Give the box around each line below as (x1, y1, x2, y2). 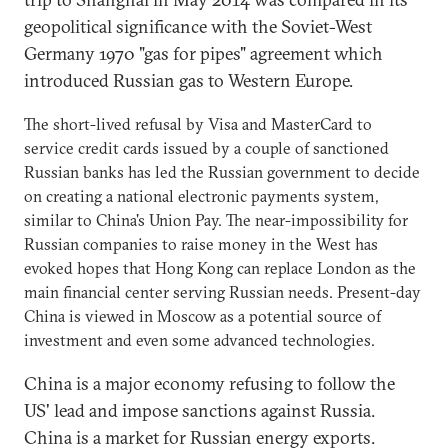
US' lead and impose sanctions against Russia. (24, 399, 375, 422)
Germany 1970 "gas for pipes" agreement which (24, 42, 383, 65)
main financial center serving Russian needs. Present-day (24, 282, 421, 302)
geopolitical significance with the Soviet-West (24, 15, 372, 38)
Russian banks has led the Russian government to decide (24, 162, 420, 182)
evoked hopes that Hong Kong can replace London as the (24, 258, 416, 278)
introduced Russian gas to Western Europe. (24, 69, 353, 92)
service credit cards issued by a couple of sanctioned (24, 138, 389, 158)
